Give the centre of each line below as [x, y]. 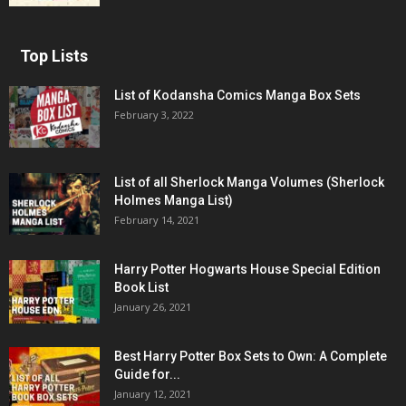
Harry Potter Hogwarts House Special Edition [247, 269]
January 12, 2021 [153, 393]
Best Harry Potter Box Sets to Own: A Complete [251, 356]
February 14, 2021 [157, 219]
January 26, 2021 [153, 306]
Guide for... [147, 374]
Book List [141, 287]
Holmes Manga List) [174, 200]
